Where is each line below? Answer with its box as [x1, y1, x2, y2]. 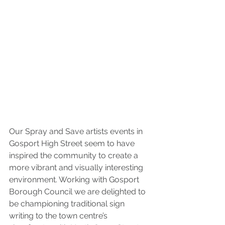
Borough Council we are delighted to [9, 187, 148, 197]
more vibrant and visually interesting [9, 163, 145, 173]
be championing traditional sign [9, 199, 127, 209]
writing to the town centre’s [9, 211, 109, 221]
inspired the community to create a [9, 151, 140, 161]
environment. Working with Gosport [9, 175, 141, 185]
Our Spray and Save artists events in [9, 127, 145, 137]
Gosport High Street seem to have [9, 139, 137, 149]
